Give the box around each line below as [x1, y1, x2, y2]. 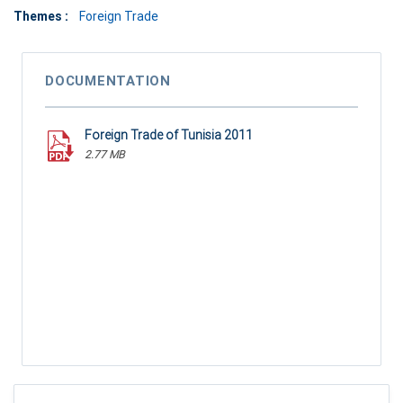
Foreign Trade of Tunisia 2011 [85, 128, 253, 143]
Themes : [13, 9, 68, 24]
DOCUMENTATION [45, 73, 171, 90]
